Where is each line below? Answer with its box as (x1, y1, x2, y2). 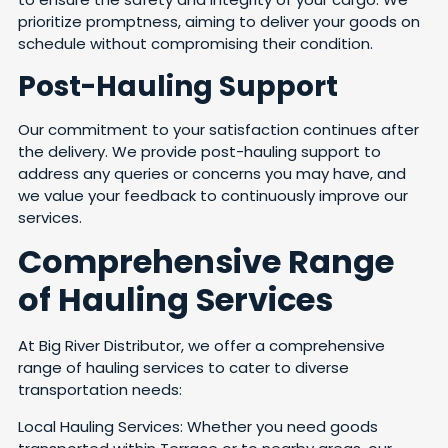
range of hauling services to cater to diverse (18, 357, 349, 379)
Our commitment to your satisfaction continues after (18, 118, 419, 140)
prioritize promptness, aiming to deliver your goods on (18, 11, 420, 33)
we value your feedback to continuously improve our (18, 184, 408, 206)
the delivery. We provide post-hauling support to (18, 140, 381, 162)
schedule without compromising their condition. (18, 33, 377, 55)
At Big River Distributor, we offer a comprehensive (18, 335, 385, 357)
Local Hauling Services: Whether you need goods (18, 415, 378, 437)
